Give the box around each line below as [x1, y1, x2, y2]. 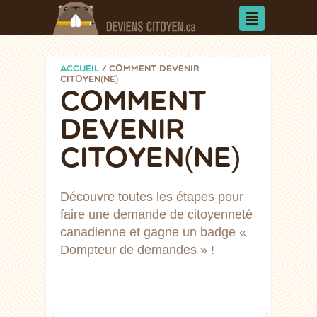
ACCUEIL [60, 64, 99, 74]
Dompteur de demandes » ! [60, 243, 214, 258]
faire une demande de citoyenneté [60, 207, 253, 222]
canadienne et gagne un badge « [60, 225, 246, 240]
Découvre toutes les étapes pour [60, 190, 243, 204]
